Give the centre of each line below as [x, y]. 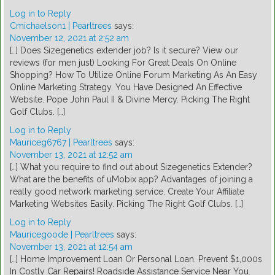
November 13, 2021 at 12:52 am [71, 155]
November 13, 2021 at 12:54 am [71, 247]
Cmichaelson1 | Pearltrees [61, 26]
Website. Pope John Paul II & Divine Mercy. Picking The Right [130, 100]
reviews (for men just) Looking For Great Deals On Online [123, 63]
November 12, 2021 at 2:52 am [69, 38]
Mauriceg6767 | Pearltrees [61, 143]
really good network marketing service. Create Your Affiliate [127, 192]
